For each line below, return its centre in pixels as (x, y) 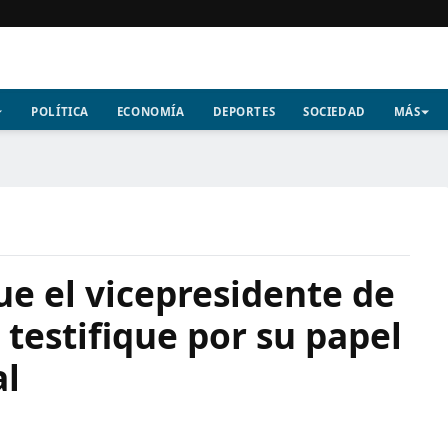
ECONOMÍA (150, 111)
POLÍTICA (60, 111)
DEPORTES (244, 111)
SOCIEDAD (334, 111)
